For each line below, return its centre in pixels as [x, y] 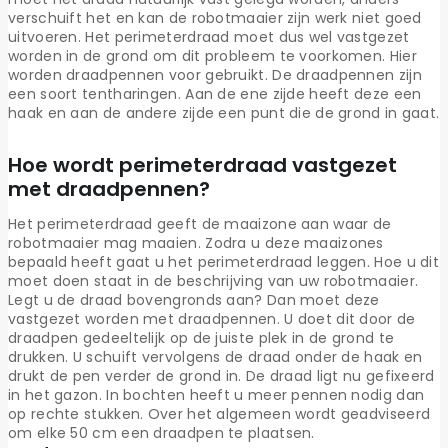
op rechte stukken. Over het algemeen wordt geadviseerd [219, 414]
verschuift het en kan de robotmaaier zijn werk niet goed [215, 18]
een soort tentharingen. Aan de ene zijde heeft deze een [215, 94]
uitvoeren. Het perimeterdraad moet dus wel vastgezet [209, 37]
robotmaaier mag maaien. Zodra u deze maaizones [196, 243]
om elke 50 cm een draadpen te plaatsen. [161, 433]
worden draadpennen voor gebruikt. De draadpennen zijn [215, 75]
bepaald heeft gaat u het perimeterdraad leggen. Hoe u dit [224, 262]
